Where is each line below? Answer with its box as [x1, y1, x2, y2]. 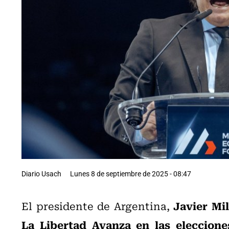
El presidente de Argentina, [21, 197, 173, 214]
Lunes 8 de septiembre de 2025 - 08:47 [70, 168, 191, 178]
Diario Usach [21, 168, 61, 178]
